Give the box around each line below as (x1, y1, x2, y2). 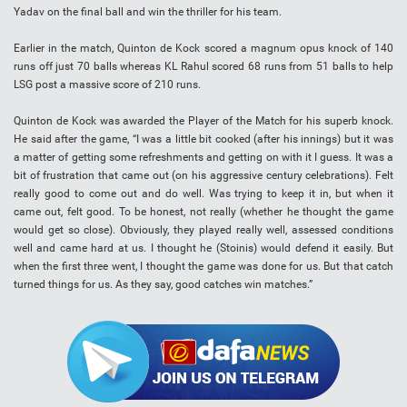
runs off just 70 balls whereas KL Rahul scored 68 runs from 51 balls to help (14, 60, 393, 74)
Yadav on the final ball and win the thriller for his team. (14, 5, 282, 19)
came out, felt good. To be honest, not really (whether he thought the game (14, 205, 393, 219)
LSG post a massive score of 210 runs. (14, 78, 201, 92)
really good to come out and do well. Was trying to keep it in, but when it (14, 187, 393, 201)
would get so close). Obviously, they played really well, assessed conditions (14, 223, 393, 237)
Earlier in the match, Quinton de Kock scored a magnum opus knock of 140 (14, 42, 393, 55)
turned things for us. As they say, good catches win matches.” (14, 278, 313, 292)
